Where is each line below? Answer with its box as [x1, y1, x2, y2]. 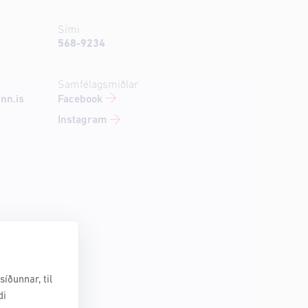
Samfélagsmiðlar [58, 79, 139, 91]
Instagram [58, 115, 107, 126]
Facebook [58, 93, 103, 105]
